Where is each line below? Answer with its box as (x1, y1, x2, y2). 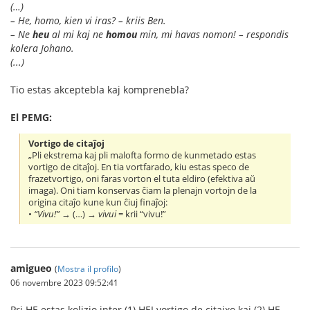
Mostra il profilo (57, 262, 118, 274)
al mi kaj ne (49, 28, 106, 41)
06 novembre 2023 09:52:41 (10, 276, 118, 288)
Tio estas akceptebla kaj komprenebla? (10, 83, 189, 96)
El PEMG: (10, 111, 52, 124)
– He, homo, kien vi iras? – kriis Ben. (10, 14, 166, 27)
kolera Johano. (10, 42, 74, 55)
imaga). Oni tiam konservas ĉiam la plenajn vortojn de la (28, 184, 257, 197)
